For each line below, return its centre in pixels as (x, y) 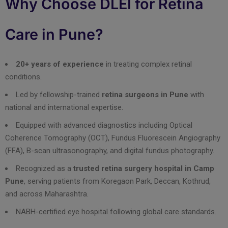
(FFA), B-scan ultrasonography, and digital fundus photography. (110, 150)
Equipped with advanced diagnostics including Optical (104, 125)
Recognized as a (45, 168)
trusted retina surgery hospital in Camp (144, 168)
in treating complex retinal (148, 64)
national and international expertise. (64, 107)
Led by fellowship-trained (59, 94)
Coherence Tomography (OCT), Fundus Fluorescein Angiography (113, 138)
